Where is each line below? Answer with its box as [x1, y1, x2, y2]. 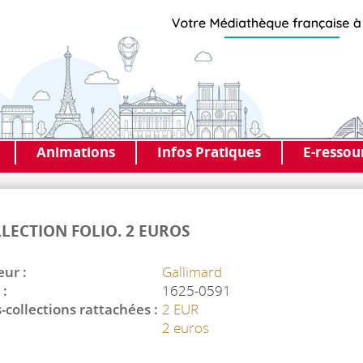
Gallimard [162, 263, 222, 281]
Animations [36, 143, 115, 161]
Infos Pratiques [157, 143, 261, 161]
